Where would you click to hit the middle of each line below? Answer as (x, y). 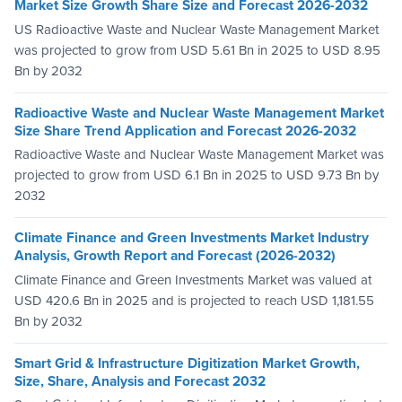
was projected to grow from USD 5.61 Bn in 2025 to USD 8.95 (197, 50)
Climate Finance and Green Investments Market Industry (192, 238)
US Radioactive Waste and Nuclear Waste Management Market (197, 29)
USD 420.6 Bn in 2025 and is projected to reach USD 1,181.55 (194, 300)
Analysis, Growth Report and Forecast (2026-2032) (175, 256)
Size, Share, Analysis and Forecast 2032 (140, 381)
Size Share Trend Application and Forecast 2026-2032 (185, 131)
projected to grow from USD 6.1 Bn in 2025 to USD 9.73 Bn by (197, 175)
